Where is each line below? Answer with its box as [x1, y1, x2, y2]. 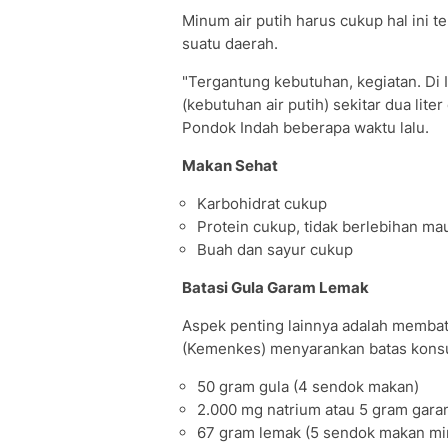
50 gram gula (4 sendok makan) [197, 377, 419, 396]
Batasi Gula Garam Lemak [182, 278, 369, 297]
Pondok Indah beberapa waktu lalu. [182, 118, 429, 137]
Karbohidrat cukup [197, 194, 327, 213]
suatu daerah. [182, 34, 278, 53]
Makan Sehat [182, 156, 278, 175]
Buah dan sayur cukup [197, 240, 353, 259]
